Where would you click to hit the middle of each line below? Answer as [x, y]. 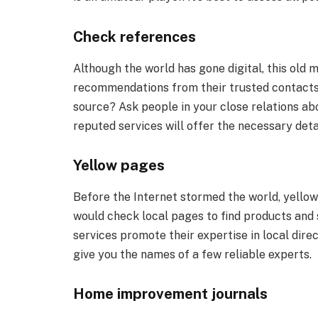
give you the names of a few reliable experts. [192, 254]
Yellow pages [119, 165]
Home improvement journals [170, 294]
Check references [135, 37]
